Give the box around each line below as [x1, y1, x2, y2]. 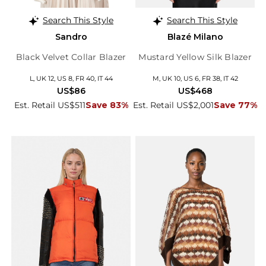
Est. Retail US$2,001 [133, 100, 214, 111]
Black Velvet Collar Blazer [15, 52, 126, 63]
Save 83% [85, 100, 128, 111]
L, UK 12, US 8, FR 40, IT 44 [29, 74, 113, 83]
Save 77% [214, 100, 257, 111]
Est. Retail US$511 [14, 100, 85, 111]
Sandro [55, 31, 87, 43]
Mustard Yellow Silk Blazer [138, 52, 252, 63]
